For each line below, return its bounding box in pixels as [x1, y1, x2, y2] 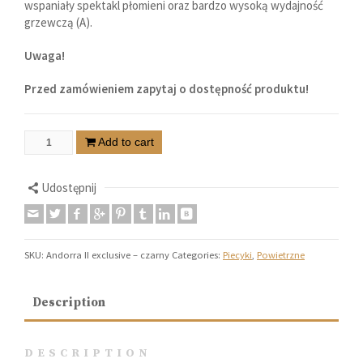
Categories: [172, 248, 223, 261]
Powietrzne [257, 248, 305, 261]
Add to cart [97, 135, 154, 148]
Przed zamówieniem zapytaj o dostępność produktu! [24, 80, 309, 96]
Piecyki [223, 248, 252, 261]
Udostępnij [41, 179, 96, 195]
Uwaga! [24, 47, 65, 63]
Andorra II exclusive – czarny [46, 248, 169, 261]
